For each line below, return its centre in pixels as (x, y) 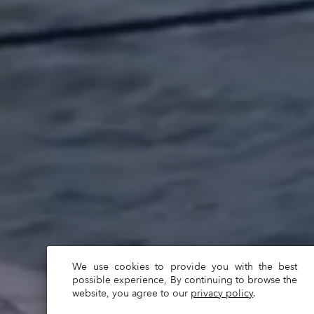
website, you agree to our (130, 293)
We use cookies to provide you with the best (185, 267)
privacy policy (222, 293)
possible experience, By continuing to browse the (185, 280)
